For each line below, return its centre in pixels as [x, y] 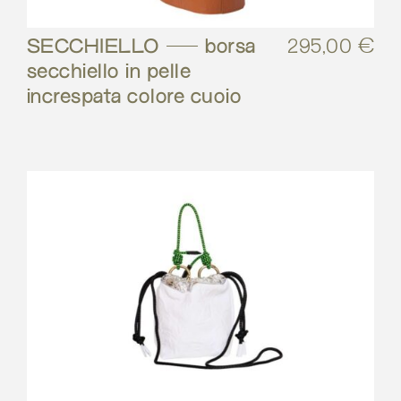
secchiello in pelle [109, 73]
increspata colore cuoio [135, 98]
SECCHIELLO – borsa [141, 48]
